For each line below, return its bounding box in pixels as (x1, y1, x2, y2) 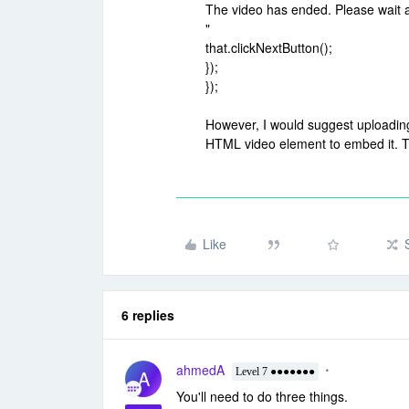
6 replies (121, 306, 174, 324)
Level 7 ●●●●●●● (236, 365, 315, 378)
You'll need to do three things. (176, 387, 348, 405)
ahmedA (176, 361, 225, 379)
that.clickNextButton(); (205, 38, 332, 57)
